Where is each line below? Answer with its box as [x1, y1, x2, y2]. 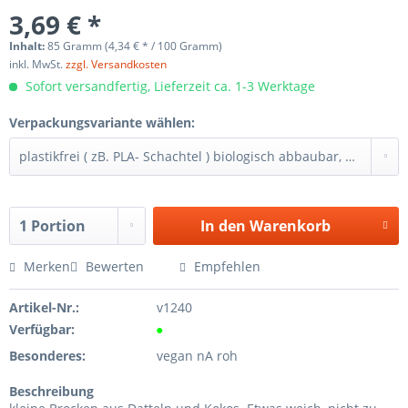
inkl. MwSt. [9, 56, 66, 72]
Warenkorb [249, 216, 331, 236]
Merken [24, 258, 70, 275]
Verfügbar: [9, 321, 75, 338]
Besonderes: [9, 347, 86, 364]
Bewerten [82, 258, 148, 275]
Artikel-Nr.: [9, 299, 79, 316]
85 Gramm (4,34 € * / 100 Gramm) [47, 38, 222, 54]
